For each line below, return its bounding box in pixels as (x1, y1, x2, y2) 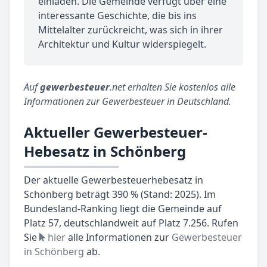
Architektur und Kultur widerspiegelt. (38, 38, 206, 51)
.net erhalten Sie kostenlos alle (110, 80, 235, 94)
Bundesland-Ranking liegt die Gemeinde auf (24, 202, 222, 216)
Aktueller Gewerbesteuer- (24, 122, 207, 142)
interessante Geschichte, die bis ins (38, 9, 197, 23)
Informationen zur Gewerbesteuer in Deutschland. (24, 95, 231, 108)
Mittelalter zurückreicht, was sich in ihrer (38, 23, 223, 37)
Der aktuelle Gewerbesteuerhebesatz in (24, 173, 203, 187)
